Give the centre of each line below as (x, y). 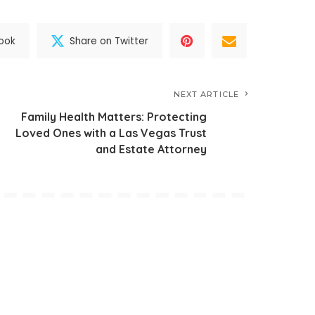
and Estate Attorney (151, 149)
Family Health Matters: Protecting (114, 117)
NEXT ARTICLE (206, 94)
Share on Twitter (109, 41)
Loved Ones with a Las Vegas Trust (111, 133)
